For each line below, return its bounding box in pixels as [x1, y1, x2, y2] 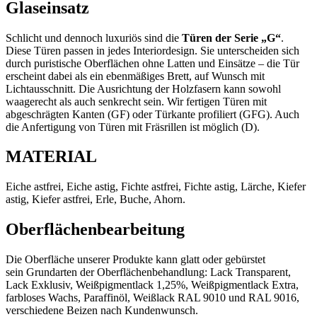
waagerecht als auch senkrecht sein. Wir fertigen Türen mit [6, 95, 267, 108]
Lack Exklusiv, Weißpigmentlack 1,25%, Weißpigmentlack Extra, [6, 279, 299, 292]
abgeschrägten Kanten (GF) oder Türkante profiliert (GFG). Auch [6, 108, 299, 120]
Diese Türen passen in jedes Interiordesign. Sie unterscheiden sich [6, 44, 299, 57]
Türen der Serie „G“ [182, 31, 281, 44]
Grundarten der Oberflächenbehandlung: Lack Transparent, [26, 266, 291, 279]
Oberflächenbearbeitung [6, 220, 185, 239]
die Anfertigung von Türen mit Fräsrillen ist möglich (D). [6, 120, 260, 133]
